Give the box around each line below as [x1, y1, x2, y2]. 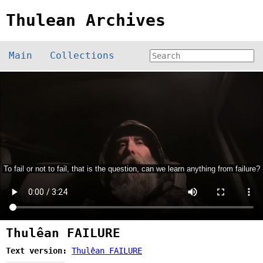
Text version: [6, 245, 72, 255]
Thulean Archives [6, 11, 166, 30]
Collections [50, 50, 114, 61]
